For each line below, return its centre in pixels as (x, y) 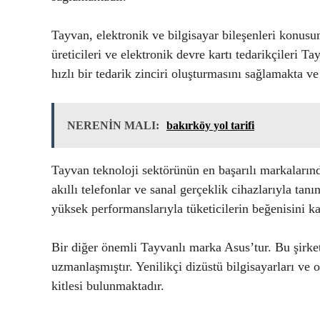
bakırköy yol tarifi (210, 125)
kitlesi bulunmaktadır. (108, 285)
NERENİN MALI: (113, 125)
